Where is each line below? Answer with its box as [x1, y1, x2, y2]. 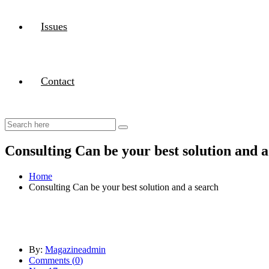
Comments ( [29, 255, 75, 265]
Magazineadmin [45, 244, 106, 255]
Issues [41, 20, 67, 32]
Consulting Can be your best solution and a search [29, 181, 219, 192]
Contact [41, 75, 74, 87]
